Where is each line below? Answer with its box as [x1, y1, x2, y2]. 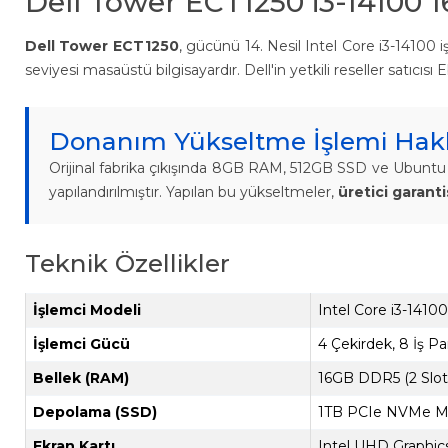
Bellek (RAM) [33, 369, 129, 388]
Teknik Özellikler [25, 248, 230, 279]
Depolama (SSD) [33, 403, 157, 422]
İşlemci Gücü [33, 335, 130, 354]
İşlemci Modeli [33, 301, 141, 320]
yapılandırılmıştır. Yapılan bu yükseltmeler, [49, 183, 338, 202]
